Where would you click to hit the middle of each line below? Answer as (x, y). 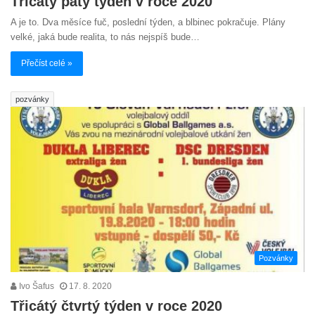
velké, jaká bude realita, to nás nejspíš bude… (105, 37)
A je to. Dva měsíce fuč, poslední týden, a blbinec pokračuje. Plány (148, 22)
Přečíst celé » (47, 63)
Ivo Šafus (36, 287)
